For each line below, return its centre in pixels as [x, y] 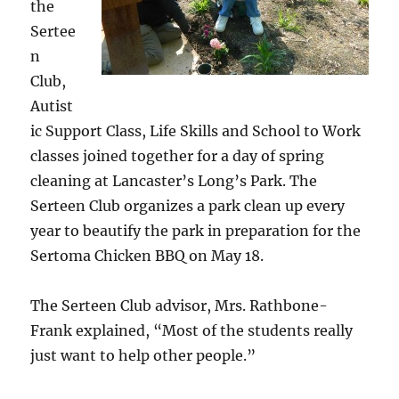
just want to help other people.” [143, 355]
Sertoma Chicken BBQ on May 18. [147, 256]
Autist [52, 106]
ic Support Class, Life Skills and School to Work [196, 131]
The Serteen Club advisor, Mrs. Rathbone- [179, 305]
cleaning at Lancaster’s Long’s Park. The [174, 181]
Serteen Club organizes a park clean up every [188, 206]
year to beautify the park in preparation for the [196, 231]
